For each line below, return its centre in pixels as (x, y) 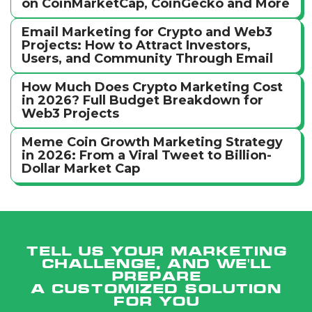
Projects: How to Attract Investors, (136, 45)
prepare (156, 276)
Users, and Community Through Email (147, 58)
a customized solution (156, 288)
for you (156, 301)
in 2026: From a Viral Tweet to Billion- (147, 155)
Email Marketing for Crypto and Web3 (147, 32)
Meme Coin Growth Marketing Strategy (152, 142)
